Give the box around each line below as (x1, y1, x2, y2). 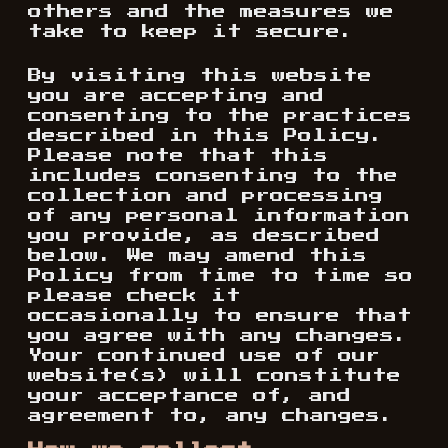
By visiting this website (28, 69, 372, 83)
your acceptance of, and (28, 389, 351, 403)
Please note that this (28, 149, 328, 163)
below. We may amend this (28, 249, 367, 263)
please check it (28, 289, 241, 303)
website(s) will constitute (28, 369, 401, 383)
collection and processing (28, 189, 383, 203)
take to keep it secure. (28, 25, 354, 39)
